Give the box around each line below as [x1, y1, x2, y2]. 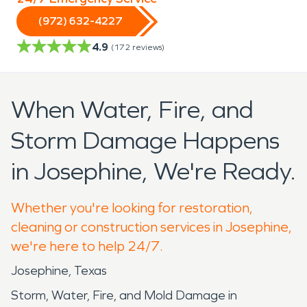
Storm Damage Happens [11, 125, 280, 156]
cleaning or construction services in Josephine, [11, 218, 292, 235]
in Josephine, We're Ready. [11, 156, 296, 186]
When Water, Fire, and [11, 95, 254, 125]
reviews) [132, 42, 164, 52]
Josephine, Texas [11, 262, 107, 278]
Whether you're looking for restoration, [11, 199, 253, 216]
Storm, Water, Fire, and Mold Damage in [11, 287, 237, 303]
